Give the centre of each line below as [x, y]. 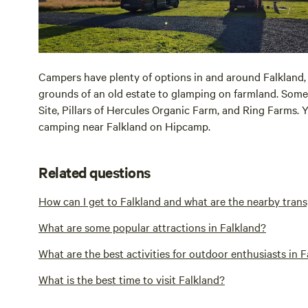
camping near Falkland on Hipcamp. [124, 125]
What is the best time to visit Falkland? [132, 279]
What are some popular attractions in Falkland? [152, 227]
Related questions [95, 172]
